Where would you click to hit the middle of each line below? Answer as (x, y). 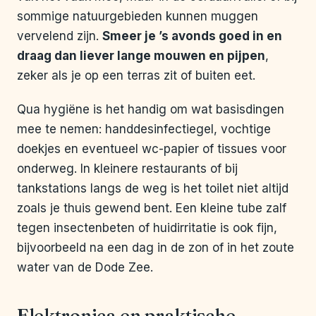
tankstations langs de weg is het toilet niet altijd (153, 189)
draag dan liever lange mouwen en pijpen (141, 56)
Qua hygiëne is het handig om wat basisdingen (151, 110)
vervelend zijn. (60, 36)
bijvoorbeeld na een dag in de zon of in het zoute (156, 248)
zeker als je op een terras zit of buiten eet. (136, 76)
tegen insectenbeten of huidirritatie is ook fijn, (147, 228)
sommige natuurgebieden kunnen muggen (138, 17)
